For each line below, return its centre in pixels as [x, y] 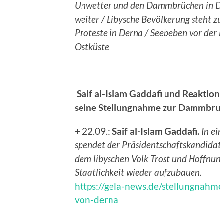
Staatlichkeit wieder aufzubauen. [138, 172]
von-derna [96, 200]
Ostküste [92, 47]
